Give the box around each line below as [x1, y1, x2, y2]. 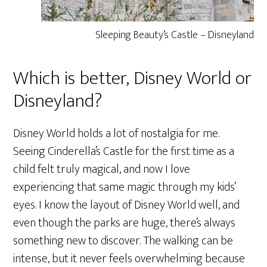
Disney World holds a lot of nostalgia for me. [13, 123, 220, 144]
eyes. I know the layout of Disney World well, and [13, 195, 240, 215]
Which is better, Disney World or [13, 63, 252, 94]
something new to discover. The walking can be [13, 231, 234, 251]
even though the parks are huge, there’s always [13, 213, 236, 233]
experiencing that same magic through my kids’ [13, 177, 236, 197]
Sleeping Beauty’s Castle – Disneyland [95, 26, 254, 44]
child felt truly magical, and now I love [13, 159, 191, 179]
